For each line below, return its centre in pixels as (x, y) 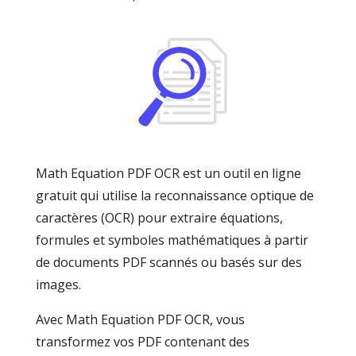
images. (58, 284)
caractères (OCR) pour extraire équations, (159, 218)
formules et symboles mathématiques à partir (172, 240)
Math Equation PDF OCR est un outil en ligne (168, 173)
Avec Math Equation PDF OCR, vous (140, 319)
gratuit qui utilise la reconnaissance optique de (175, 195)
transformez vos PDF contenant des (143, 342)
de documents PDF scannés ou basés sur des (169, 262)
